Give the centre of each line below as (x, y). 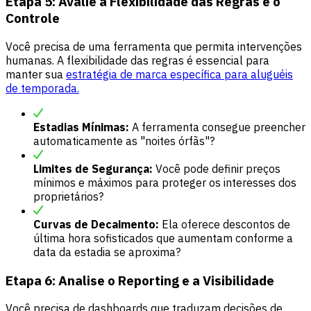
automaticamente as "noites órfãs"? (124, 141)
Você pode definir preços (217, 169)
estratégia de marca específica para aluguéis (179, 75)
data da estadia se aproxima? (107, 252)
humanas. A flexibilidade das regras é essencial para (137, 61)
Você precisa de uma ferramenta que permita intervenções (154, 47)
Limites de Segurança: (93, 169)
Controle (33, 18)
